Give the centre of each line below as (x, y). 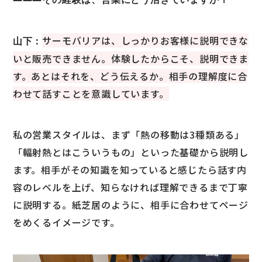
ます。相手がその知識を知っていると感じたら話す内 (130, 170)
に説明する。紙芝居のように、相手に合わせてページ (131, 205)
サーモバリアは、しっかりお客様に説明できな (146, 41)
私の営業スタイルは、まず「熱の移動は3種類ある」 (129, 135)
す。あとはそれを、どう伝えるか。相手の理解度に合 (130, 76)
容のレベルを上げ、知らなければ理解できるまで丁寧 (130, 187)
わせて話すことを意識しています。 (91, 94)
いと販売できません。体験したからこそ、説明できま (131, 59)
